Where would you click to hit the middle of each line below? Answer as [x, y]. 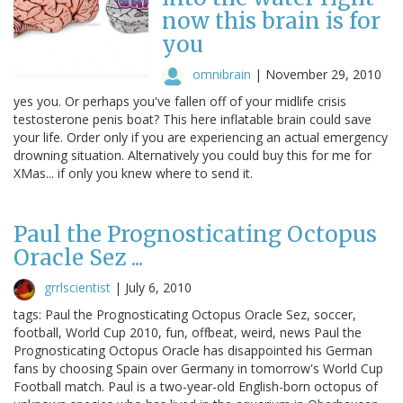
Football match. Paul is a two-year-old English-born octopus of [196, 386]
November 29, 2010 [323, 74]
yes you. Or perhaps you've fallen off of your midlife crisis [180, 101]
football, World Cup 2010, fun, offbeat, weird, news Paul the [188, 332]
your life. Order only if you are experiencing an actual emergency [201, 137]
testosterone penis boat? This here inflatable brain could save [193, 119]
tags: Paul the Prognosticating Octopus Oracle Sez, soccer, [185, 314]
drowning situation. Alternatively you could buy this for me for [193, 155]
